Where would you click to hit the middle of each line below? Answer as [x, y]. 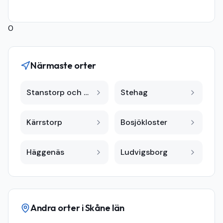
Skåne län [105, 208]
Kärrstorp [44, 122]
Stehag [134, 92]
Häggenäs [45, 152]
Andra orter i [58, 208]
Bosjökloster [144, 122]
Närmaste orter [63, 65]
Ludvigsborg [144, 152]
